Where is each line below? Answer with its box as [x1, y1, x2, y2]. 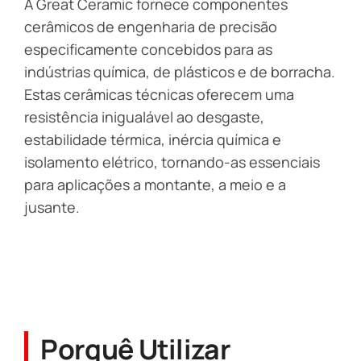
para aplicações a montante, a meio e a [23, 174, 287, 194]
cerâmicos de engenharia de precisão [23, 16, 278, 36]
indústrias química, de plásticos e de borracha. [23, 61, 336, 81]
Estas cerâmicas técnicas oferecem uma [23, 84, 295, 104]
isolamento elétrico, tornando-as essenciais [23, 151, 321, 172]
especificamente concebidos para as [23, 39, 273, 59]
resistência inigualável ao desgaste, [23, 106, 265, 127]
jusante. [23, 197, 81, 217]
